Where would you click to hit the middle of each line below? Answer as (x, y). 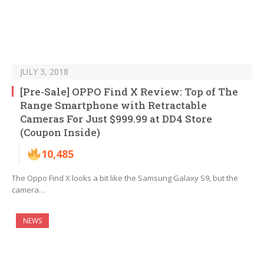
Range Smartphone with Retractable (113, 105)
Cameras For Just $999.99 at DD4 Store (116, 119)
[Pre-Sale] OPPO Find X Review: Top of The (129, 92)
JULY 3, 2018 (44, 72)
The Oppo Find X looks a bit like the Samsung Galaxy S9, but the (125, 178)
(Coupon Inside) (60, 133)
